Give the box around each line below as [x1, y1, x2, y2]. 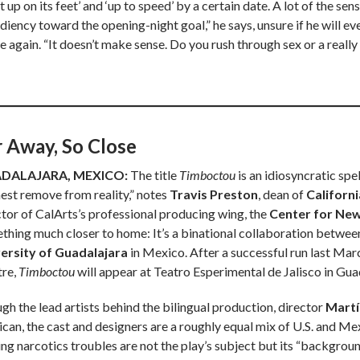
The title [128, 167, 179, 183]
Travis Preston [170, 186, 258, 202]
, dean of [258, 186, 306, 202]
